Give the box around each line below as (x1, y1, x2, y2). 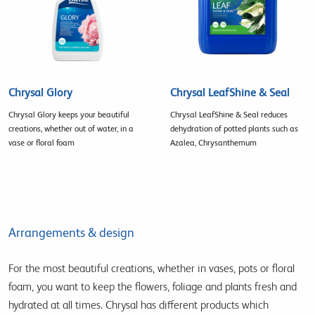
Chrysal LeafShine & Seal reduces (169, 110, 288, 120)
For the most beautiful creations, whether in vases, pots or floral (8, 262, 295, 276)
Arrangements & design (8, 225, 134, 240)
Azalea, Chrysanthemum (169, 138, 257, 148)
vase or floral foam (8, 138, 75, 148)
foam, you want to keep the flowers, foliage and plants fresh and (8, 280, 297, 294)
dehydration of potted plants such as (169, 124, 298, 134)
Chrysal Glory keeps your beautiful (8, 110, 129, 120)
